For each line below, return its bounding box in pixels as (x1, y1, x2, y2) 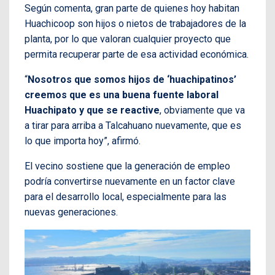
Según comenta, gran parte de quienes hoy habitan (25, 2, 239, 15)
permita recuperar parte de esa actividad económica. (25, 48, 249, 61)
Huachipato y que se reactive (25, 104, 160, 117)
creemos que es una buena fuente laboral (25, 89, 219, 101)
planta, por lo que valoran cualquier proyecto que (25, 33, 231, 45)
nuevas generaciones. (25, 206, 118, 219)
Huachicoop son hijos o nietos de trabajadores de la (25, 18, 246, 30)
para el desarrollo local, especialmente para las (25, 191, 227, 203)
